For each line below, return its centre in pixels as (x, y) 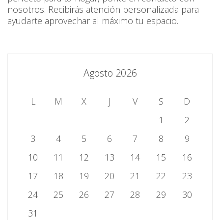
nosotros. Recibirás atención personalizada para (103, 10)
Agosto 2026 (110, 73)
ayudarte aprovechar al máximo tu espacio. (93, 21)
